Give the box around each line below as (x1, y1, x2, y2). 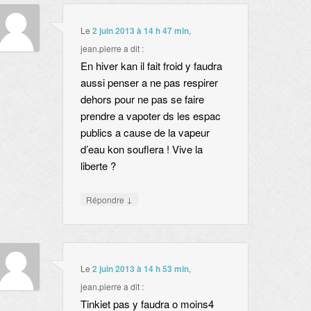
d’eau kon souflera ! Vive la (80, 141, 203, 156)
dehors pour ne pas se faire (80, 91, 204, 106)
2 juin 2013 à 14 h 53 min (92, 262, 189, 276)
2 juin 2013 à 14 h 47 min (92, 24, 189, 37)
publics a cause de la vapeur (80, 124, 210, 140)
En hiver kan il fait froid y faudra (80, 58, 222, 73)
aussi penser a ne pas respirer (80, 74, 218, 90)
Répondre (85, 193, 126, 205)
